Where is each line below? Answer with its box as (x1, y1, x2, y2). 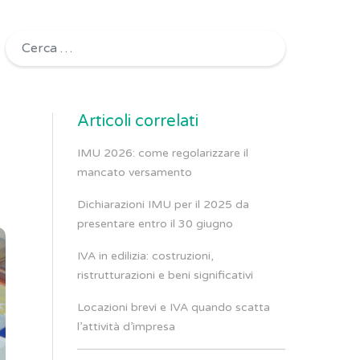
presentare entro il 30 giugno (77, 217, 234, 231)
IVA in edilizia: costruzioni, (77, 249, 215, 263)
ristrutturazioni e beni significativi (77, 268, 254, 282)
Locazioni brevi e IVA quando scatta (77, 301, 271, 314)
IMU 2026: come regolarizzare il (77, 146, 249, 160)
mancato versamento (77, 166, 193, 179)
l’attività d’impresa (77, 320, 176, 333)
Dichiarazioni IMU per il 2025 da (77, 198, 250, 211)
